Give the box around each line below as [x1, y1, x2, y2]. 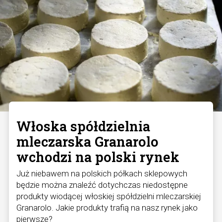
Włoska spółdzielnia [16, 117, 150, 135]
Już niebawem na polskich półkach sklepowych [16, 168, 187, 179]
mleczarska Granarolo [16, 133, 159, 151]
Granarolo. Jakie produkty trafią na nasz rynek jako [16, 203, 198, 213]
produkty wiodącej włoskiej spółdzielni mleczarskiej [16, 191, 201, 202]
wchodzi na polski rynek [16, 148, 179, 166]
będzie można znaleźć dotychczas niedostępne [16, 180, 188, 190]
